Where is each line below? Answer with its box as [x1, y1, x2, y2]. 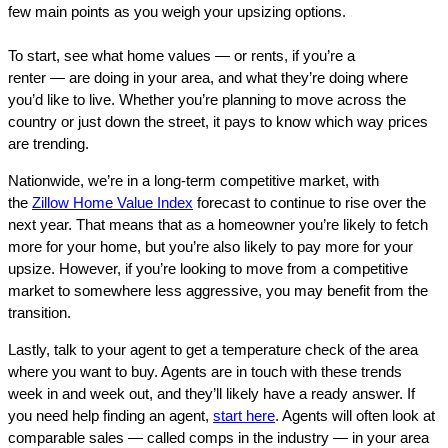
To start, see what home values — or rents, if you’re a [8, 46, 355, 64]
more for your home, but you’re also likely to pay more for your [8, 237, 413, 255]
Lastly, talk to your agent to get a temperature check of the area [8, 340, 418, 358]
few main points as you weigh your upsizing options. [8, 2, 346, 20]
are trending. [8, 134, 93, 152]
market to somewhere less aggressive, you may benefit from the [8, 281, 428, 299]
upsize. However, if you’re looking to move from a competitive [8, 259, 408, 277]
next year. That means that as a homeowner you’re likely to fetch [8, 215, 428, 233]
